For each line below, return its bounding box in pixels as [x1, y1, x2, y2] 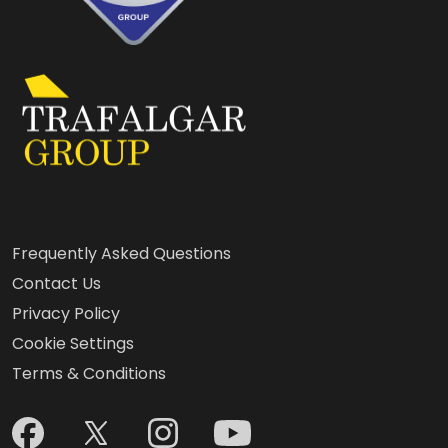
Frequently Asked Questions [12, 242, 231, 265]
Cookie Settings [12, 332, 134, 355]
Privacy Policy [12, 302, 120, 325]
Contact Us [12, 272, 101, 295]
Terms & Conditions [12, 362, 166, 385]
